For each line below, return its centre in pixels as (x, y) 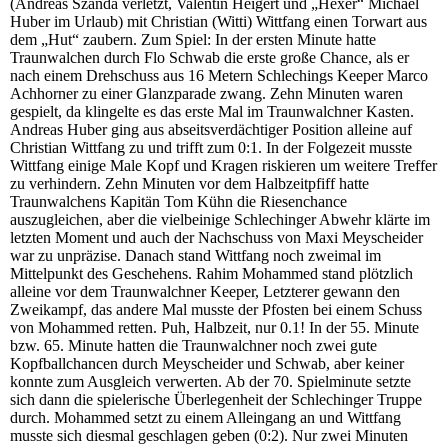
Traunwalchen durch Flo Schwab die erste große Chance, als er (209, 58)
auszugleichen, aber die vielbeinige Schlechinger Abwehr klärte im (220, 220)
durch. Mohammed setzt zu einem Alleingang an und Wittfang (205, 418)
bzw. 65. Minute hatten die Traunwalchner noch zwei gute (193, 346)
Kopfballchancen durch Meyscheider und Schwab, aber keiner (207, 364)
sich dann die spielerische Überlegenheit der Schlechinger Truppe (216, 400)
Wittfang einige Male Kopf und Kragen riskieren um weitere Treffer (223, 166)
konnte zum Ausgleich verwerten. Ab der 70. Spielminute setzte (210, 382)
